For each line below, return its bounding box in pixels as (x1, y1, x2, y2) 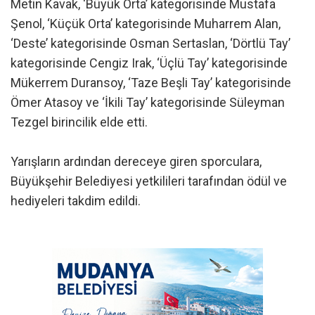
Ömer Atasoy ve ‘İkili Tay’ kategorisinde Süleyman (11, 95, 285, 110)
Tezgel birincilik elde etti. (11, 115, 148, 130)
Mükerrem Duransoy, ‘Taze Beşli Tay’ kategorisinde (11, 75, 291, 91)
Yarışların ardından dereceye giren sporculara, (11, 154, 262, 169)
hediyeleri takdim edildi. (11, 193, 141, 209)
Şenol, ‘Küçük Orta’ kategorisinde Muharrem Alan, (11, 16, 281, 32)
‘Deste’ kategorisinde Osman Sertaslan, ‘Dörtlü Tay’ (11, 36, 290, 51)
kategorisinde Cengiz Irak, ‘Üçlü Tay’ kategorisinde (11, 56, 288, 71)
